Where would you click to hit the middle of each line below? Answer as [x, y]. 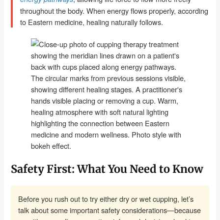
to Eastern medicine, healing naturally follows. [92, 22]
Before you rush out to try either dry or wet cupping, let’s [106, 199]
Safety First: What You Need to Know [107, 169]
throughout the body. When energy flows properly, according [114, 11]
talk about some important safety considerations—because [110, 210]
